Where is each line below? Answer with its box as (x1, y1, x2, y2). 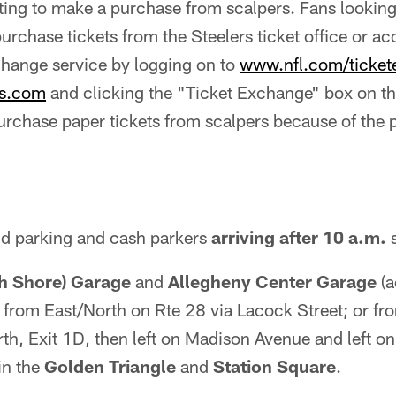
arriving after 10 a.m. (211, 226, 386, 247)
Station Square (213, 355, 336, 377)
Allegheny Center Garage (168, 270, 377, 292)
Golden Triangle (44, 355, 176, 377)
